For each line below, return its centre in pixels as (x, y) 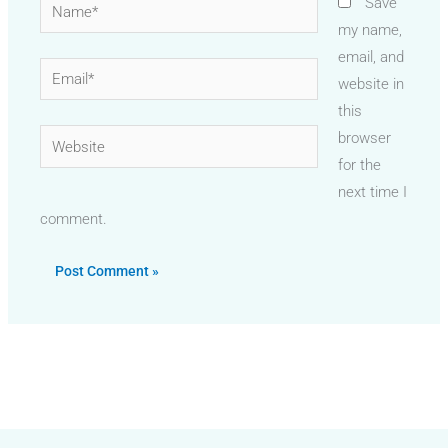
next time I (372, 192)
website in (370, 84)
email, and (370, 57)
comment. (74, 219)
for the (359, 165)
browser (364, 138)
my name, (369, 30)
